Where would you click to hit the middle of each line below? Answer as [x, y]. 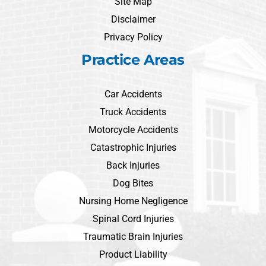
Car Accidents [133, 94]
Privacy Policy [133, 37]
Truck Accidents [133, 112]
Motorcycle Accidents [133, 130]
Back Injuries [133, 165]
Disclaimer [133, 19]
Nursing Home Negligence [133, 201]
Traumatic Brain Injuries [133, 237]
